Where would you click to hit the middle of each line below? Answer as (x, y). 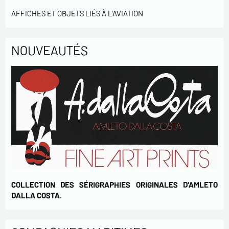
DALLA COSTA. (37, 196)
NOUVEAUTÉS (50, 50)
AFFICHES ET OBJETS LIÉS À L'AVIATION (77, 13)
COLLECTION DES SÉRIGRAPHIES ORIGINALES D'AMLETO (114, 185)
